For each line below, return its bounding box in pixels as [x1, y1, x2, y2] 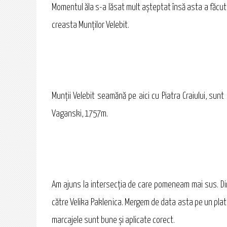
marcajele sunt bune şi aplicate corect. [52, 216, 175, 225]
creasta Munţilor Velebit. [52, 21, 129, 30]
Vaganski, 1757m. [52, 109, 108, 119]
